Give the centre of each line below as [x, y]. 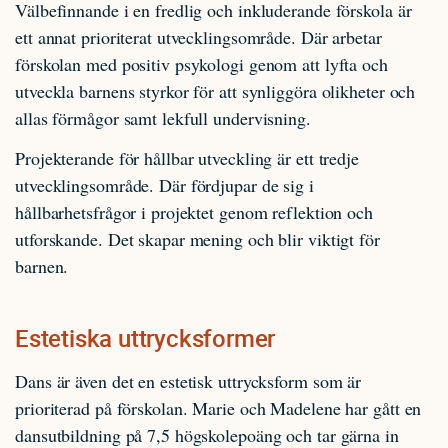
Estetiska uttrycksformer [145, 337]
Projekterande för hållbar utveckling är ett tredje [187, 157]
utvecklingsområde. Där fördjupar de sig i [164, 184]
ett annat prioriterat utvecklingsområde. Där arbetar [198, 37]
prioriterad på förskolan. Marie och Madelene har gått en [218, 408]
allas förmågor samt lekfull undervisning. [163, 118]
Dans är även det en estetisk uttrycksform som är [188, 381]
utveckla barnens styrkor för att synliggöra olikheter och [215, 91]
